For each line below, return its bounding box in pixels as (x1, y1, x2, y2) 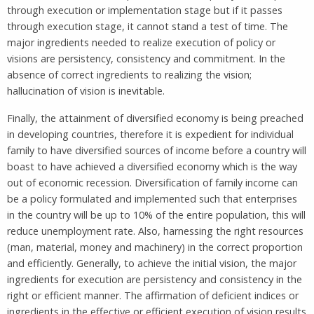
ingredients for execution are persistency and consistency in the (7, 272, 302, 286)
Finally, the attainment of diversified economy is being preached (7, 111, 303, 125)
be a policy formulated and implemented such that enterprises (7, 191, 297, 205)
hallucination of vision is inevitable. (7, 83, 165, 97)
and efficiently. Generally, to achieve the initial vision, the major (7, 256, 296, 270)
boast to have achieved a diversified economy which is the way (7, 159, 297, 173)
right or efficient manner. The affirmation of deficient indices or (7, 288, 299, 302)
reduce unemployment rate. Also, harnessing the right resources (7, 224, 303, 238)
